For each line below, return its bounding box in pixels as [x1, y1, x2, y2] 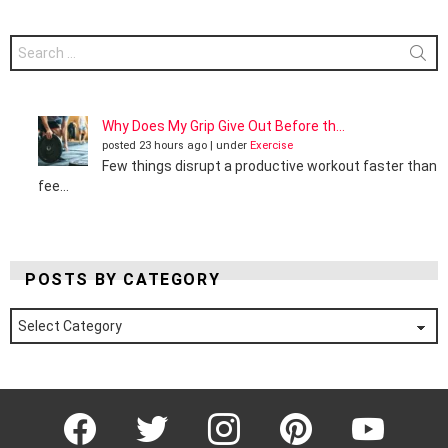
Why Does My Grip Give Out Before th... [102, 118, 345, 135]
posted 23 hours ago [102, 139, 207, 153]
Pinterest [303, 408, 352, 423]
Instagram [231, 408, 286, 423]
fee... [38, 178, 69, 195]
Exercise [250, 139, 293, 153]
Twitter [159, 408, 195, 423]
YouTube [375, 408, 425, 423]
